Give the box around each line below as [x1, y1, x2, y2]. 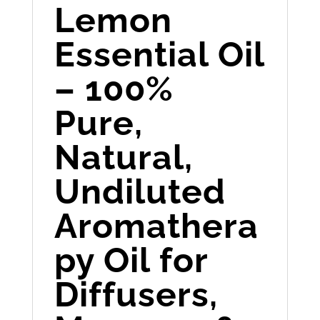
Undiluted [54, 171, 226, 211]
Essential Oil [54, 34, 264, 74]
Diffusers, [54, 274, 218, 314]
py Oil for [54, 239, 208, 280]
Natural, [54, 136, 193, 177]
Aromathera [54, 205, 259, 246]
